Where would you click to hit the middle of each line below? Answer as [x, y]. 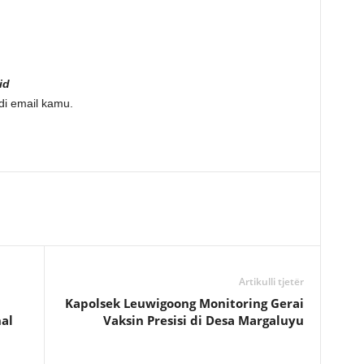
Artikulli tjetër [271, 282]
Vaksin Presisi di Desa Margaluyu [203, 320]
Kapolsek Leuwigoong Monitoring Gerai [184, 303]
